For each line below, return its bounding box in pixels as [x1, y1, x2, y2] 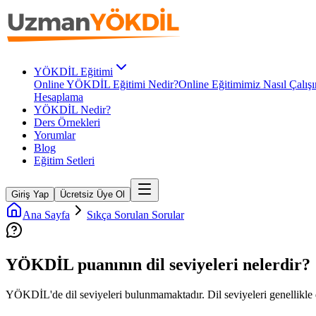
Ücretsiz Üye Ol [60, 189, 125, 200]
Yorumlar [34, 129, 75, 141]
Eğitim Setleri [34, 154, 95, 166]
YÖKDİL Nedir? [34, 104, 111, 116]
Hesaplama [34, 91, 83, 103]
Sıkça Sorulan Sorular [87, 209, 184, 221]
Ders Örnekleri [34, 116, 100, 128]
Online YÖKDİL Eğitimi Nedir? [34, 78, 178, 90]
